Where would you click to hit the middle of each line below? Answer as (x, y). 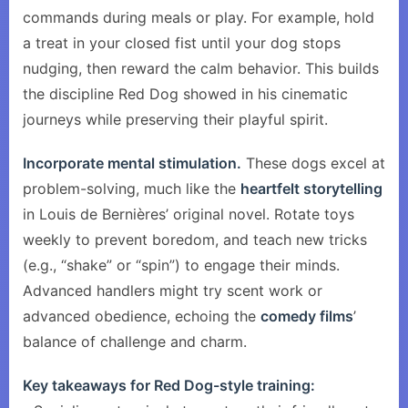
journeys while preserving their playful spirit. (175, 119)
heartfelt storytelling (311, 189)
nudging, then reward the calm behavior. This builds (201, 68)
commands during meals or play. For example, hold (199, 17)
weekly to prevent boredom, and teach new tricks (195, 240)
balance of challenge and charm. (135, 342)
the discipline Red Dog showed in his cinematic (185, 94)
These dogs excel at (313, 163)
